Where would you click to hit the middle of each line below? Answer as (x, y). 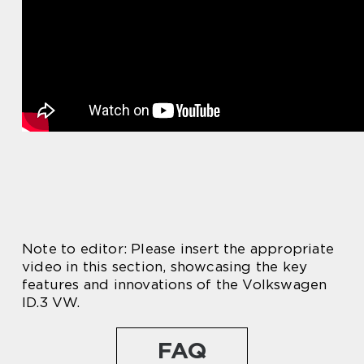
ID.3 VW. (51, 303)
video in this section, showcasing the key (165, 267)
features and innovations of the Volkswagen (175, 285)
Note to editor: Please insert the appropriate (178, 249)
